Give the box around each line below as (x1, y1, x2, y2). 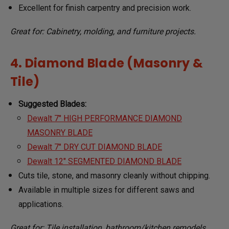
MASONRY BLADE (27, 127, 93, 138)
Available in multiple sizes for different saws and (18, 185, 195, 195)
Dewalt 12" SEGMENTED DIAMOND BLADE (27, 156, 181, 166)
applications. (18, 199, 64, 209)
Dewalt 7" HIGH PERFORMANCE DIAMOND (27, 113, 182, 123)
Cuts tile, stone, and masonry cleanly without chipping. (18, 170, 211, 180)
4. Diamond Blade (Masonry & (10, 54, 203, 72)
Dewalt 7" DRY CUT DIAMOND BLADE (27, 142, 162, 152)
